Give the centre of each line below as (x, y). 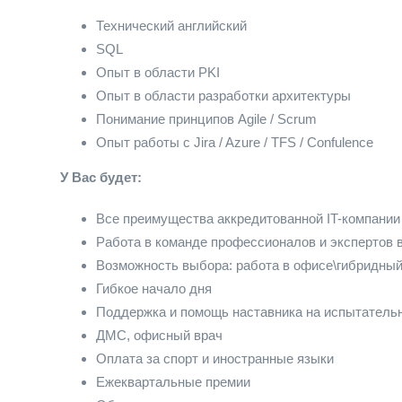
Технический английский (171, 26)
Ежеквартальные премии (173, 382)
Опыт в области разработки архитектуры (223, 96)
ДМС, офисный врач (159, 335)
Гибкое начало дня (154, 288)
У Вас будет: (101, 177)
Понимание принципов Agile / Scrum (206, 119)
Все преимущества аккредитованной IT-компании (248, 218)
